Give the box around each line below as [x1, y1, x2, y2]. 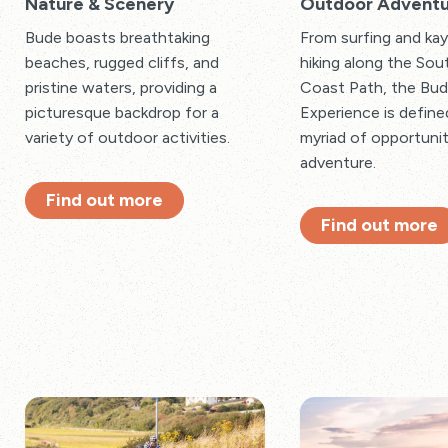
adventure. [300, 152, 376, 172]
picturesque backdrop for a [25, 102, 219, 122]
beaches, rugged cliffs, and [25, 52, 219, 72]
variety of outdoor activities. [25, 127, 230, 147]
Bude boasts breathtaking [25, 27, 210, 47]
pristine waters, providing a [25, 77, 217, 97]
